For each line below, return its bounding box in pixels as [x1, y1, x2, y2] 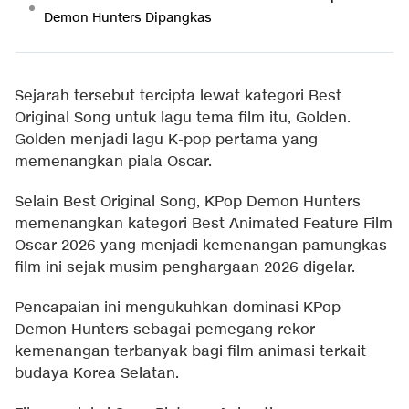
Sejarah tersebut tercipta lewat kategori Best [15, 86, 341, 106]
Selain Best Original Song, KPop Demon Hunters [15, 192, 361, 212]
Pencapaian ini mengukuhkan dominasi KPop [15, 298, 341, 318]
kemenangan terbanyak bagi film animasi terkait [15, 341, 366, 362]
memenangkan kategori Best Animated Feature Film [15, 214, 393, 234]
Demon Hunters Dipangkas [44, 8, 212, 26]
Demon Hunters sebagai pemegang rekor [15, 320, 315, 340]
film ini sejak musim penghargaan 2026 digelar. [15, 257, 355, 278]
